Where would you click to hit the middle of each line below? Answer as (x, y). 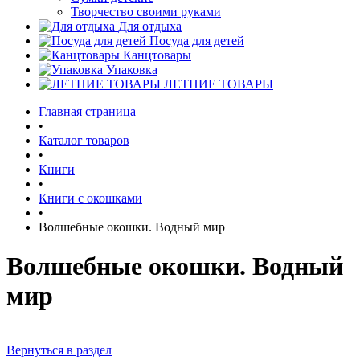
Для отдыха (150, 26)
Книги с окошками (90, 198)
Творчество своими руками (146, 12)
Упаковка (132, 70)
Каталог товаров (84, 140)
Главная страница (87, 111)
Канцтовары (157, 55)
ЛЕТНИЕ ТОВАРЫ (219, 84)
